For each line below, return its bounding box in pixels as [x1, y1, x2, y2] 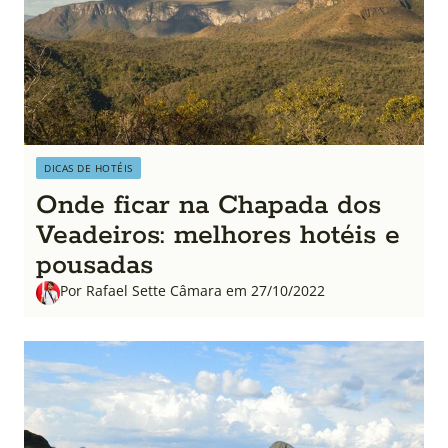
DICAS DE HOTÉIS [44, 160, 133, 175]
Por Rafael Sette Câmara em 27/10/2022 [60, 280, 325, 300]
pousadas [36, 247, 153, 283]
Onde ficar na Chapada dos [36, 187, 381, 223]
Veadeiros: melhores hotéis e [36, 217, 400, 253]
